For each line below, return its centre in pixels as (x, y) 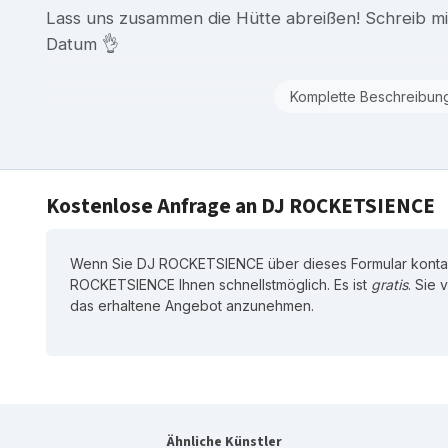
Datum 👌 (82, 43)
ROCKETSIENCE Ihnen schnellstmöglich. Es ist (220, 284)
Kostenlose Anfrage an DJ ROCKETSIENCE (240, 205)
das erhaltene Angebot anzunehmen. (192, 305)
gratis (389, 284)
